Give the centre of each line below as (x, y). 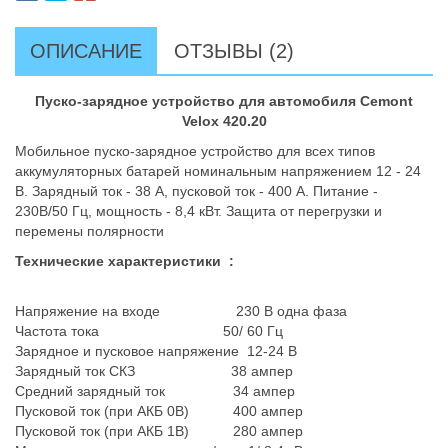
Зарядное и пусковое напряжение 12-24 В (156, 351)
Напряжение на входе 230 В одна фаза (181, 311)
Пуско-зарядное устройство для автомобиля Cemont (224, 101)
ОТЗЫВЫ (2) (234, 51)
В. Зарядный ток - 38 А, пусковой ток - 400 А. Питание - (196, 191)
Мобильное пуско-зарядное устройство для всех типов (195, 151)
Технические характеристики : (124, 261)
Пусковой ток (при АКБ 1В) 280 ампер (159, 431)
